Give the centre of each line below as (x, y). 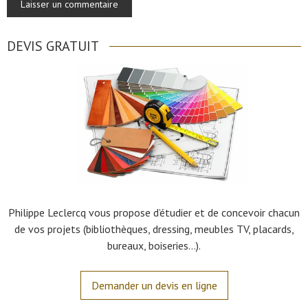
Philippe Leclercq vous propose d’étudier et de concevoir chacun (154, 213)
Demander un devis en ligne (154, 286)
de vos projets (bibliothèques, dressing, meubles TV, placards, (154, 229)
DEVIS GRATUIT (53, 46)
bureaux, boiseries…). (154, 246)
